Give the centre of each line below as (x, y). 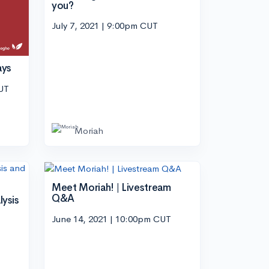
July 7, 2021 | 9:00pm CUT (105, 26)
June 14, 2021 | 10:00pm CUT (111, 219)
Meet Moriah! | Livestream (111, 188)
